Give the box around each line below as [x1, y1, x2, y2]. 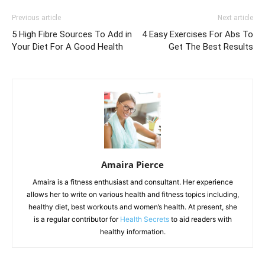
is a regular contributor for [33, 214, 120, 224]
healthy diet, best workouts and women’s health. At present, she [28, 202, 237, 211]
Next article [218, 13, 253, 22]
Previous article [12, 13, 61, 22]
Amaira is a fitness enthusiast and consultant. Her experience [32, 177, 233, 186]
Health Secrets [119, 214, 169, 224]
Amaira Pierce [101, 158, 164, 170]
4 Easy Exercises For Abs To [142, 28, 253, 40]
